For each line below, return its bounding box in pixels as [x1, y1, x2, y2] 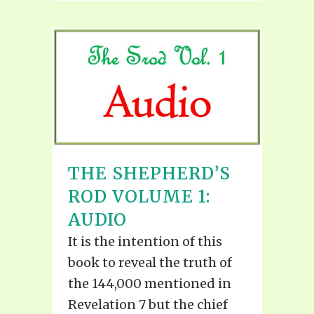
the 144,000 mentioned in [68, 275, 231, 292]
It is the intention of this [68, 233, 222, 250]
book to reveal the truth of [68, 254, 232, 271]
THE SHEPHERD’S [68, 163, 231, 185]
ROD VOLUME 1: [68, 186, 211, 208]
